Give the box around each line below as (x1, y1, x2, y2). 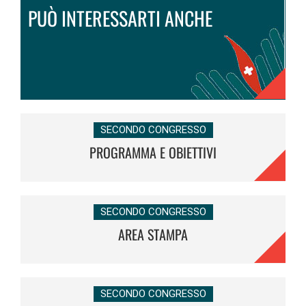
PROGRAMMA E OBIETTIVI (89, 141, 217, 163)
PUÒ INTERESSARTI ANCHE (28, 3, 212, 32)
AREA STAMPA (118, 223, 188, 245)
